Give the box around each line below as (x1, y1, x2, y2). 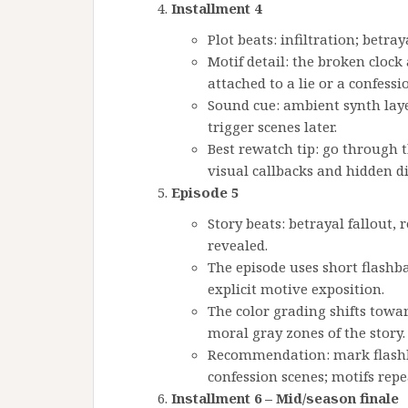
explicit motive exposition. (208, 280, 384, 298)
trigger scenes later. (208, 117, 337, 136)
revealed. (208, 236, 268, 254)
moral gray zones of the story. (208, 323, 405, 342)
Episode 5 (171, 183, 239, 201)
